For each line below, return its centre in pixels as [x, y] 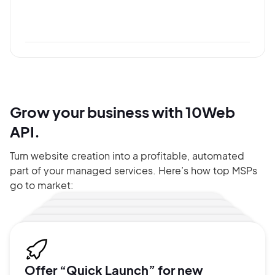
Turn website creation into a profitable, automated [127, 155]
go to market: [42, 185]
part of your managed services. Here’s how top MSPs [134, 170]
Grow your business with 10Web [122, 111]
